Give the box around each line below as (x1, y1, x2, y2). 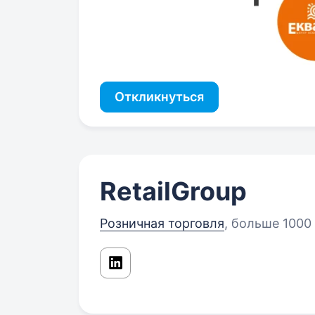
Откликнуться (115, 89, 204, 105)
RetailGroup (100, 176, 247, 207)
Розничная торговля (100, 216, 224, 231)
